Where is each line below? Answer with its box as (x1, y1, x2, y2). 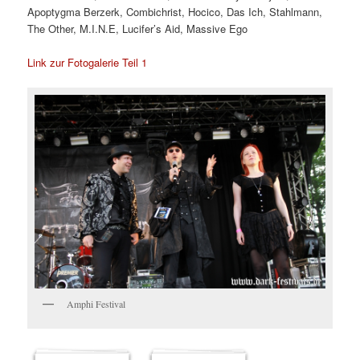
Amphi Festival (67, 297, 126, 310)
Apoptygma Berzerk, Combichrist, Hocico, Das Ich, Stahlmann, (27, 3, 323, 19)
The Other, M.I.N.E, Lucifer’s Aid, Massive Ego (27, 20, 248, 36)
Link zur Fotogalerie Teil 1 (27, 54, 148, 70)
